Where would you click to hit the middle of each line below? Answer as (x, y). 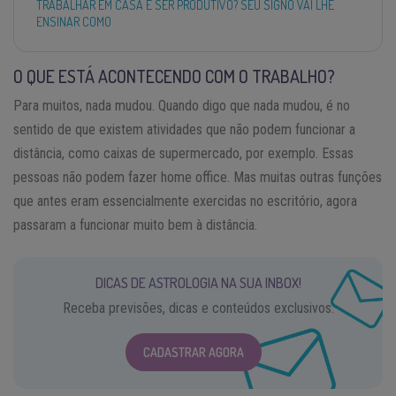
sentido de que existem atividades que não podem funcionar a (184, 129)
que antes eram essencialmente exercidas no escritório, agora (185, 201)
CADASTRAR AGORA (194, 352)
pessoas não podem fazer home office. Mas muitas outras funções (198, 177)
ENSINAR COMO (74, 21)
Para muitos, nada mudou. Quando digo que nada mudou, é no (182, 105)
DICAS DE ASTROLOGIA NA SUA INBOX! (198, 282)
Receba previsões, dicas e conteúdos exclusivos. (198, 308)
